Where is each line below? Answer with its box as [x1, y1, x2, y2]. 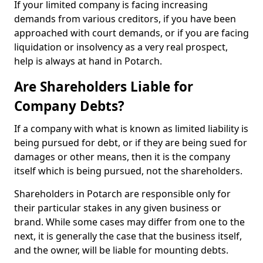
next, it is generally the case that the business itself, [14, 230, 242, 242]
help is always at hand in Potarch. [14, 55, 162, 68]
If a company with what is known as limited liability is [14, 122, 248, 135]
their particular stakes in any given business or [14, 201, 221, 214]
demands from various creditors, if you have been [14, 12, 236, 25]
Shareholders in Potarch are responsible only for [14, 187, 231, 200]
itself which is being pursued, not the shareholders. [14, 164, 242, 177]
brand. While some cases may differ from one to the [14, 215, 245, 228]
